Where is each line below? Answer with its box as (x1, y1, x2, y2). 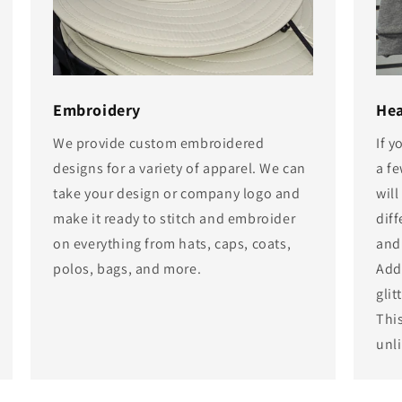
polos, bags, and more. (52, 259, 202, 279)
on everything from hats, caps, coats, (52, 234, 292, 254)
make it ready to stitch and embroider (52, 209, 296, 229)
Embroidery (52, 100, 141, 121)
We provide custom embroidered (52, 134, 265, 153)
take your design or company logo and (52, 184, 301, 204)
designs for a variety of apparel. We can (52, 159, 306, 179)
